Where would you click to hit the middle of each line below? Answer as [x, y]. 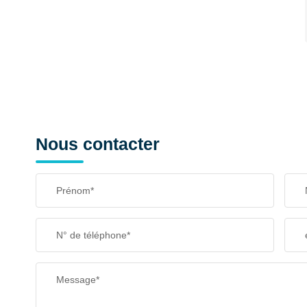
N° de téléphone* [93, 235]
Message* [78, 280]
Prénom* [75, 191]
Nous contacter [98, 144]
